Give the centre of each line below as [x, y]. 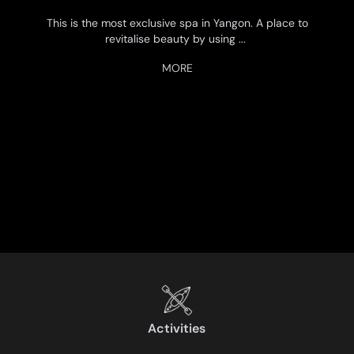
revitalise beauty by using [172, 39]
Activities [177, 329]
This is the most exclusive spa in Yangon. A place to [177, 23]
